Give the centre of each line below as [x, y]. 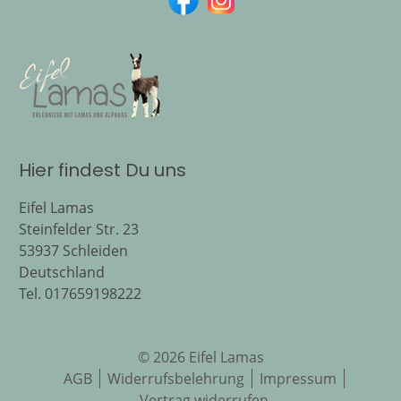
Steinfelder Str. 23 [79, 229]
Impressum [298, 379]
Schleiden [95, 251]
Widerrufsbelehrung [176, 379]
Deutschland [62, 272]
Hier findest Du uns [102, 170]
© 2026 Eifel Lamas [200, 357]
